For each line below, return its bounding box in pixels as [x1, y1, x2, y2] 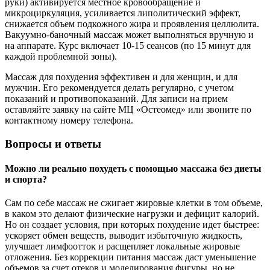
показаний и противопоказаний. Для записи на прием [5, 93, 228, 104]
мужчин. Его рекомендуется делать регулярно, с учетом [5, 83, 234, 93]
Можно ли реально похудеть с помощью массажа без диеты [5, 163, 262, 174]
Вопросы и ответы [5, 137, 101, 150]
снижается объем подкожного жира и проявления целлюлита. [5, 19, 259, 30]
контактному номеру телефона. [5, 115, 133, 126]
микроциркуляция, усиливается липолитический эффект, [5, 8, 240, 19]
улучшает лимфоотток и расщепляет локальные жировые [5, 241, 240, 252]
